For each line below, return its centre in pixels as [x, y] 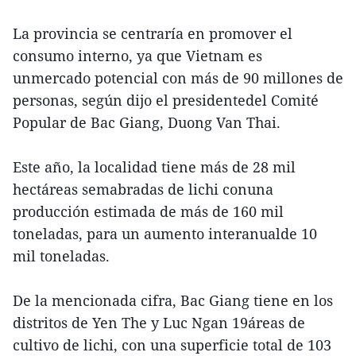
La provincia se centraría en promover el [153, 33]
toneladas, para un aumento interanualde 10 [165, 233]
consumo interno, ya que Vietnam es [137, 55]
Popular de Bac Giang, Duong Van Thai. [147, 122]
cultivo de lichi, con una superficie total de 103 [172, 344]
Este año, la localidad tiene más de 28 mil [154, 166]
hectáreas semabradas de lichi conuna [143, 189]
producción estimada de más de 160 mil [148, 211]
